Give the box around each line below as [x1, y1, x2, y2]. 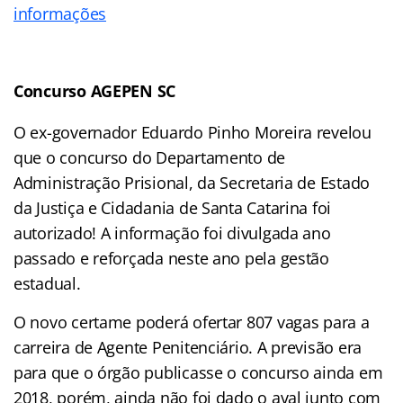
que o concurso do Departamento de [13, 146, 286, 168]
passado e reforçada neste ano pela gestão [13, 246, 329, 269]
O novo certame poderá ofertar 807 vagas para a [13, 310, 370, 333]
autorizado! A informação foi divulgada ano [13, 221, 331, 244]
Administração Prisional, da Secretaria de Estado [13, 171, 371, 193]
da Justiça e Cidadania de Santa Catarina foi [13, 196, 332, 219]
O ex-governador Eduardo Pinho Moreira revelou [13, 121, 372, 143]
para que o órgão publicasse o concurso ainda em [13, 361, 383, 383]
